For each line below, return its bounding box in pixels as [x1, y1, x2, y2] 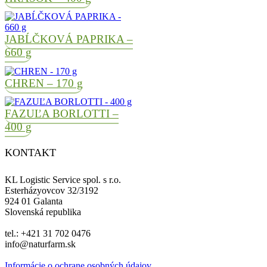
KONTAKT [5, 146, 56, 159]
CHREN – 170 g [5, 76, 83, 89]
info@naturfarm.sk [5, 238, 76, 249]
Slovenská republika [5, 206, 81, 217]
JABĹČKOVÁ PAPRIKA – [5, 33, 133, 46]
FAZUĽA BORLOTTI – [5, 107, 119, 120]
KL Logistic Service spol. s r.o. [5, 174, 121, 185]
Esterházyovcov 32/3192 [5, 185, 98, 195]
